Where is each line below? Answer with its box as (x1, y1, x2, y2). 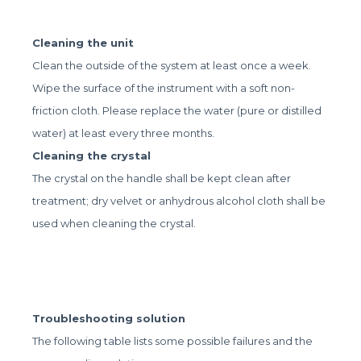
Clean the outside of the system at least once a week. (32, 58, 312, 72)
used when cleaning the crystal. (32, 216, 197, 230)
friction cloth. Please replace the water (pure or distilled (32, 103, 322, 117)
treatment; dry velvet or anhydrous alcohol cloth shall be (32, 193, 326, 207)
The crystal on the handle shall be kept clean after (32, 171, 292, 185)
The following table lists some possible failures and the (32, 334, 313, 347)
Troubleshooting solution (32, 311, 186, 325)
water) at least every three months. (32, 126, 215, 139)
